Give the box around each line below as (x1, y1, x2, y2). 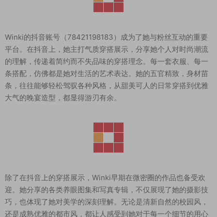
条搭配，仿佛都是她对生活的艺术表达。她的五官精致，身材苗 (5, 69, 208, 78)
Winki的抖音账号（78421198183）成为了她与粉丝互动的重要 (5, 32, 208, 42)
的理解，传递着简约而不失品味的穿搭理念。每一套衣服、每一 (5, 57, 208, 66)
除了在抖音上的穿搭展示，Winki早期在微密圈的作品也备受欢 (5, 173, 205, 182)
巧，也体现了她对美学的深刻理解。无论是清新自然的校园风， (5, 197, 208, 206)
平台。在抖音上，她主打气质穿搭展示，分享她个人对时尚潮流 (5, 45, 208, 54)
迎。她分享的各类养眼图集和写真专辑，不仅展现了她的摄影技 (5, 185, 208, 194)
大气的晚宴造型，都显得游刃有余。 (5, 93, 121, 102)
